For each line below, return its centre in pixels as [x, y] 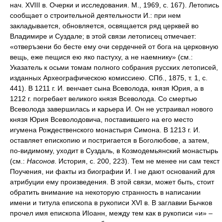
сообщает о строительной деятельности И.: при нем [95, 15]
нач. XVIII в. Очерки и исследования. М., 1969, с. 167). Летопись [114, 5]
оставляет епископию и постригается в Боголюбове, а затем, [110, 140]
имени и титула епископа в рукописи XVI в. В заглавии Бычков [111, 203]
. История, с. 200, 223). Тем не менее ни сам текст [137, 161]
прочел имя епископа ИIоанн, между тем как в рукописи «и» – [111, 213]
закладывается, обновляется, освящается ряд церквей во [104, 26]
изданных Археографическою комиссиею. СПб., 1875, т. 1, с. [109, 78]
